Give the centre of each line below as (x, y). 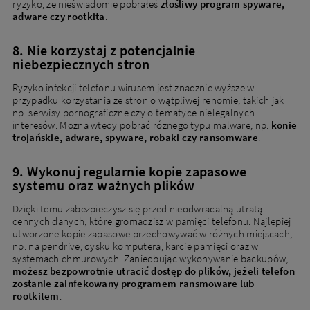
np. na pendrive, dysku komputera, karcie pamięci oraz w (136, 246)
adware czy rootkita (59, 16)
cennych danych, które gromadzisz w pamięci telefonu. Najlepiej (152, 221)
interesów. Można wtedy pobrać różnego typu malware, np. (142, 125)
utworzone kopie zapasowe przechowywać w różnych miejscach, (153, 233)
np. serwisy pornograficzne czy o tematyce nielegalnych (134, 112)
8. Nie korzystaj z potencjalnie (104, 50)
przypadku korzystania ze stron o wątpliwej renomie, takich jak (148, 100)
